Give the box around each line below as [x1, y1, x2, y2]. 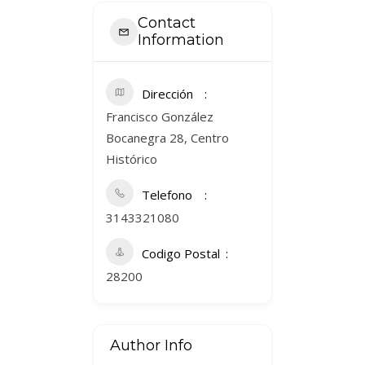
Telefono [142, 187, 192, 204]
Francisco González [106, 108, 213, 125]
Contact [138, 14, 196, 33]
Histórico [106, 151, 157, 168]
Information [138, 31, 224, 50]
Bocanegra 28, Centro [106, 130, 229, 147]
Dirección [142, 86, 193, 103]
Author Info [110, 336, 192, 355]
